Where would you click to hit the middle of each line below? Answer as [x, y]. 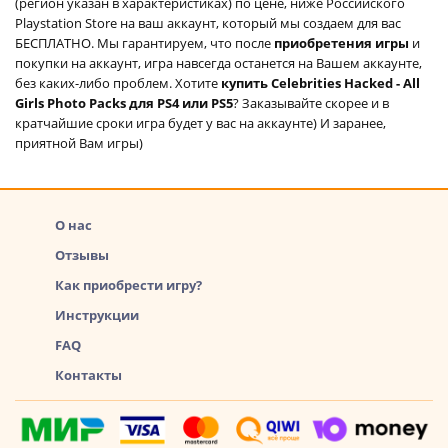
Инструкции [97, 314]
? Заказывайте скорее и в [311, 102]
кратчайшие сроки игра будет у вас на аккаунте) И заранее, [200, 122]
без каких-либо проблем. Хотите [118, 82]
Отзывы [82, 254]
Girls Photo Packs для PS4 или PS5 [124, 102]
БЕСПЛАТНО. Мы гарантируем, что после [144, 42]
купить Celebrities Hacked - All [320, 82]
